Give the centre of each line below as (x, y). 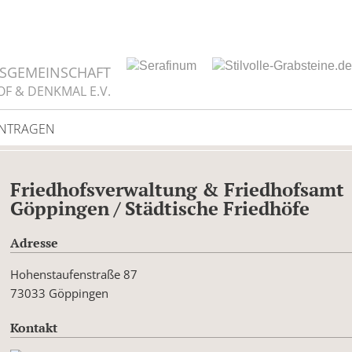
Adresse (35, 243)
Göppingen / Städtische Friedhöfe (160, 208)
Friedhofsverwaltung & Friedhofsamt (178, 189)
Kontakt (34, 328)
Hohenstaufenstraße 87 (74, 274)
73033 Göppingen (60, 293)
